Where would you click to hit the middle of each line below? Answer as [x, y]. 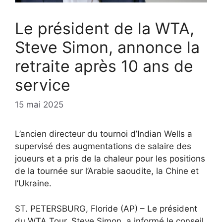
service [43, 85]
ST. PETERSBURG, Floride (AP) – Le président [106, 208]
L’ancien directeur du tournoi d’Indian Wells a [104, 134]
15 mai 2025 [39, 105]
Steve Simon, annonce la [107, 47]
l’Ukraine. [33, 184]
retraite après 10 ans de [104, 66]
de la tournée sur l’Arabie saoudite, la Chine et [107, 171]
